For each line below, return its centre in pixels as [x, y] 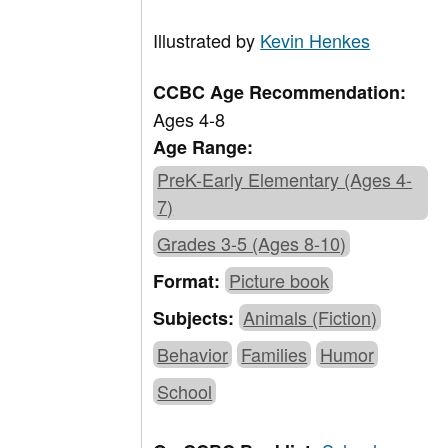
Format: [189, 281]
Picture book [279, 280]
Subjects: [196, 318]
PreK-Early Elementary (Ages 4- [285, 179]
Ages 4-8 [189, 119]
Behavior [193, 354]
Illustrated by [207, 40]
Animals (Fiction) [310, 317]
